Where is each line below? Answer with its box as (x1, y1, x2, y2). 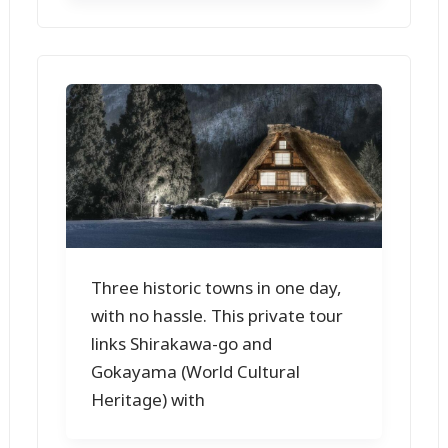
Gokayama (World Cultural (91, 359, 301, 383)
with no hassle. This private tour (91, 303, 344, 327)
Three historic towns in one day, (91, 275, 343, 299)
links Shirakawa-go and (91, 331, 273, 355)
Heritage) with (91, 387, 206, 411)
